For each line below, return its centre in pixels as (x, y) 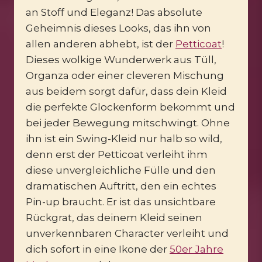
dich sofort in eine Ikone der (98, 249)
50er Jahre (196, 249)
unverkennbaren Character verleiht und (127, 233)
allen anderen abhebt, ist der (101, 44)
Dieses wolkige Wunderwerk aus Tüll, (121, 59)
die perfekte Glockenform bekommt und (130, 107)
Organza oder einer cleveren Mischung (125, 75)
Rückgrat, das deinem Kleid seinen (114, 217)
